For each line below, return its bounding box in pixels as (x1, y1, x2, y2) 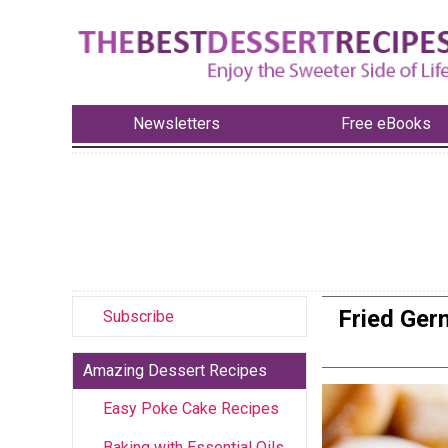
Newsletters (132, 114, 220, 134)
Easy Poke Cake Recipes (103, 398, 279, 418)
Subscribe (103, 306, 174, 326)
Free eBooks (341, 114, 432, 134)
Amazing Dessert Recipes (83, 360, 267, 380)
